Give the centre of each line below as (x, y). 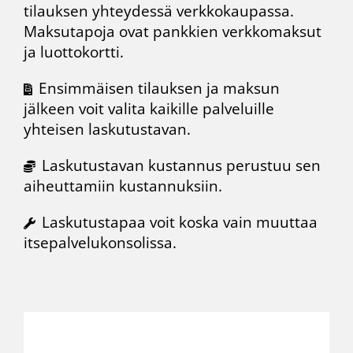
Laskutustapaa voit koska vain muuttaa (179, 223)
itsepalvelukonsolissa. (100, 243)
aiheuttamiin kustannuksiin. (125, 186)
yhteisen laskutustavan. (107, 130)
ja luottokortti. (76, 52)
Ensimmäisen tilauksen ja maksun (159, 89)
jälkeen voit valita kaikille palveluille (149, 109)
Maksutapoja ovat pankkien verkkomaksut (173, 32)
